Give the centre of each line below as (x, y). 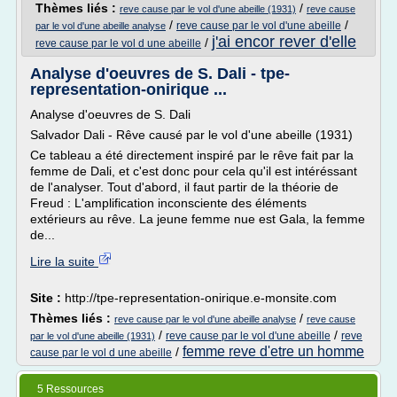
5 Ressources (70, 389)
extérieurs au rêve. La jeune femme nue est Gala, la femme (198, 219)
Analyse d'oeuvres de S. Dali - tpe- (160, 74)
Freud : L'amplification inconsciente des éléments (168, 203)
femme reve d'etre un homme (273, 351)
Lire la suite (64, 261)
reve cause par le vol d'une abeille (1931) (208, 9)
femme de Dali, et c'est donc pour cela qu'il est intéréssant (194, 171)
